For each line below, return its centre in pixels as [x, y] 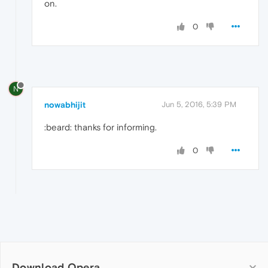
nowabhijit [65, 105]
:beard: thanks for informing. [100, 127]
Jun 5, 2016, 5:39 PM [199, 105]
